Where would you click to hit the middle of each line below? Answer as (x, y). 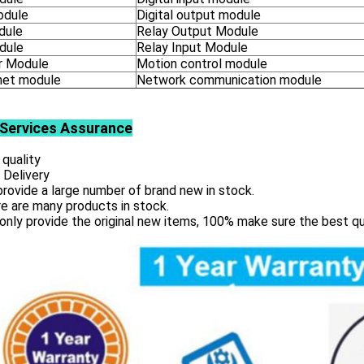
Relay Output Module (197, 31)
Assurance (95, 128)
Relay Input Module (192, 48)
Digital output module (199, 15)
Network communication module (229, 80)
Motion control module (202, 64)
